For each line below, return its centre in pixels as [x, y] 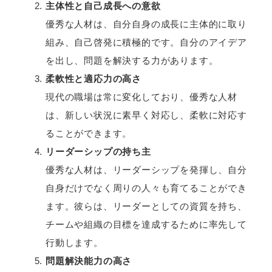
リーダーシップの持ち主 [98, 151]
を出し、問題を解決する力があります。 [132, 60]
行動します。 [74, 242]
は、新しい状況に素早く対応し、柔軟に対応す [146, 115]
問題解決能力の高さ [89, 260]
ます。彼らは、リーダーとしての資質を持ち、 [146, 206]
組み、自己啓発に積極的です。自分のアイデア [146, 42]
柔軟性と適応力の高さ [94, 78]
